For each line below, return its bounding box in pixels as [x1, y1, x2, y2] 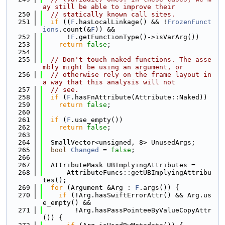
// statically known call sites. [51, 11, 175, 18]
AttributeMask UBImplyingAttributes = [43, 161, 195, 169]
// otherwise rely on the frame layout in [51, 71, 211, 78]
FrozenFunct [167, 18, 211, 26]
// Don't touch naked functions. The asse [51, 56, 211, 63]
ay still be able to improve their [43, 3, 175, 11]
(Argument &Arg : [63, 184, 135, 191]
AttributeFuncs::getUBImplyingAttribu [43, 169, 211, 176]
